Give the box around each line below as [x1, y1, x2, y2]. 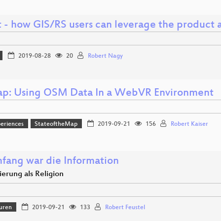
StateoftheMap [35, 120, 78, 128]
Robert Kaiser [170, 120, 208, 128]
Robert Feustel [105, 204, 145, 211]
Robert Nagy [87, 52, 123, 60]
